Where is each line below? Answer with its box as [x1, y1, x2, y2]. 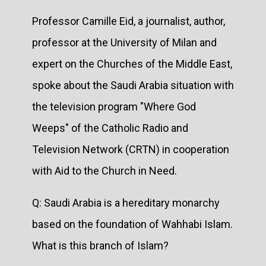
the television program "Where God [32, 100, 196, 113]
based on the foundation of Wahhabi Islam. [32, 217, 233, 230]
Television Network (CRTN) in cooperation [32, 142, 229, 156]
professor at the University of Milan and [32, 36, 217, 49]
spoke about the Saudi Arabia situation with [32, 78, 234, 91]
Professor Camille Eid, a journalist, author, [32, 14, 225, 27]
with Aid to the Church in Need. [32, 164, 177, 177]
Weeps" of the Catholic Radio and [32, 121, 188, 134]
